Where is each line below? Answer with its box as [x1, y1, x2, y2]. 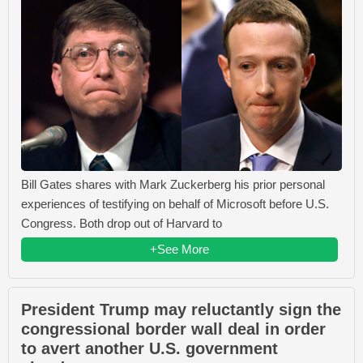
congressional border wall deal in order [21, 320, 326, 339]
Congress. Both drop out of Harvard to [21, 216, 222, 231]
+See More [150, 242, 209, 257]
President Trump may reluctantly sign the [21, 301, 341, 319]
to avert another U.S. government [21, 340, 278, 358]
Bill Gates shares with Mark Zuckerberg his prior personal [21, 177, 325, 192]
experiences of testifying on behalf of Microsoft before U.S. [21, 197, 329, 211]
